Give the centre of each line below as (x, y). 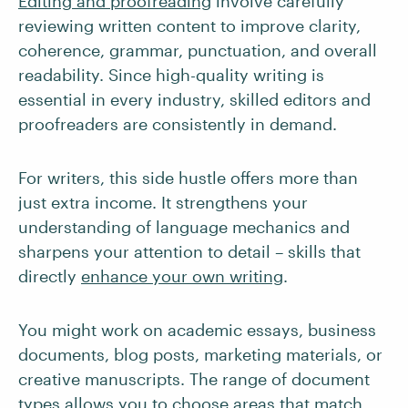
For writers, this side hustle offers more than (188, 178)
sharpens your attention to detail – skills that (189, 251)
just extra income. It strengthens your (163, 202)
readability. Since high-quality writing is (171, 75)
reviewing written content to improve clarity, (189, 25)
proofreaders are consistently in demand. (178, 124)
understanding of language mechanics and (184, 227)
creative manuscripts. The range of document (194, 379)
